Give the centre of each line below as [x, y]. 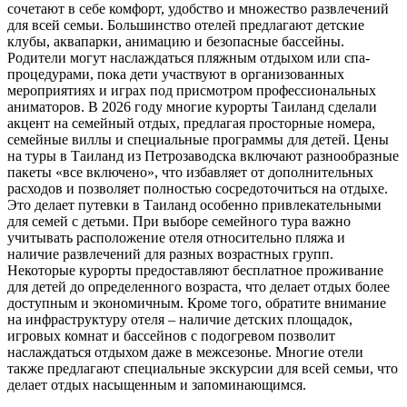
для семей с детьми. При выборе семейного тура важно [179, 222]
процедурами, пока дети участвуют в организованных [176, 74]
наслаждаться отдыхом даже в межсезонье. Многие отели [185, 352]
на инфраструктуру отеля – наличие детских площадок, [180, 320]
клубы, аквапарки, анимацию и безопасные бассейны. [176, 42]
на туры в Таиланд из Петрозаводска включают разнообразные [203, 156]
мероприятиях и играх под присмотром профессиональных [192, 91]
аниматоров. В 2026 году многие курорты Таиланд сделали [192, 107]
